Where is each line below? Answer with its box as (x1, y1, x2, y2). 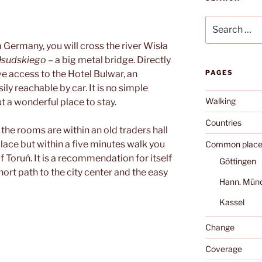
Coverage (205, 244, 242, 254)
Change (205, 222, 235, 233)
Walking (205, 96, 236, 106)
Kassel (219, 197, 244, 208)
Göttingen (219, 156, 256, 167)
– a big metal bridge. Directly (48, 54, 171, 66)
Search (204, 16, 233, 26)
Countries (205, 118, 242, 128)
